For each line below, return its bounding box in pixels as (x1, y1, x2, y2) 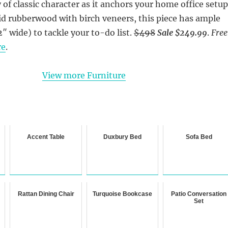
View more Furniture (42, 70, 126, 80)
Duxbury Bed (103, 133, 142, 140)
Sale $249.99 (157, 27, 207, 38)
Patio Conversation (171, 190, 227, 197)
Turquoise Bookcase (93, 190, 153, 197)
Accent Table (27, 133, 65, 140)
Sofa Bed (185, 133, 212, 140)
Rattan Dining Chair (17, 190, 74, 197)
